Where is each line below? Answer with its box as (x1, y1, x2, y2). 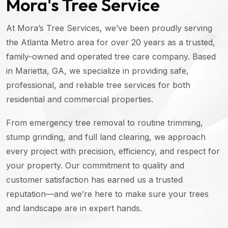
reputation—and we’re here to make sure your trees (6, 188, 209, 199)
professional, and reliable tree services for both (6, 79, 190, 90)
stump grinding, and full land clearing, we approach (6, 131, 206, 142)
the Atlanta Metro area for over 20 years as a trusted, (6, 37, 215, 47)
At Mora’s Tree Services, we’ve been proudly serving (6, 22, 212, 33)
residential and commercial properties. (6, 94, 153, 104)
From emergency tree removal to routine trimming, (6, 117, 203, 128)
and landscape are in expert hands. (6, 203, 142, 213)
